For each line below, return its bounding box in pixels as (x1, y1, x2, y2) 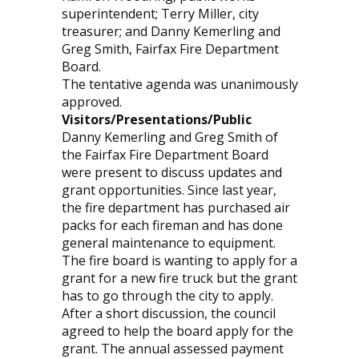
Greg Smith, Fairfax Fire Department (61, 40, 279, 58)
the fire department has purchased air (61, 199, 290, 217)
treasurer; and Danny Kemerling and (61, 22, 280, 41)
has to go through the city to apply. (61, 287, 273, 305)
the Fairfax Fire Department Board (61, 146, 268, 164)
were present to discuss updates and (61, 163, 282, 182)
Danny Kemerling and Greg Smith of (61, 128, 278, 147)
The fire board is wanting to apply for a (61, 252, 297, 270)
